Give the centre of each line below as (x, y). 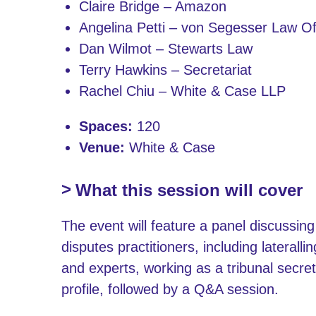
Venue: (102, 147)
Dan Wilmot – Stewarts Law (166, 48)
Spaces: (106, 126)
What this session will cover (189, 190)
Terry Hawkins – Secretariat (165, 69)
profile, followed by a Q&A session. (170, 289)
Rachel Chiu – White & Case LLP (182, 91)
